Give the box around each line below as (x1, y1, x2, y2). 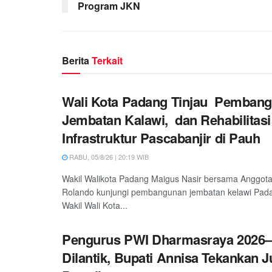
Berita (62, 53, 92, 67)
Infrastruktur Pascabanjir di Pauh (62, 127, 260, 148)
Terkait (92, 53, 123, 67)
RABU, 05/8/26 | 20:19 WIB (67, 151, 149, 161)
